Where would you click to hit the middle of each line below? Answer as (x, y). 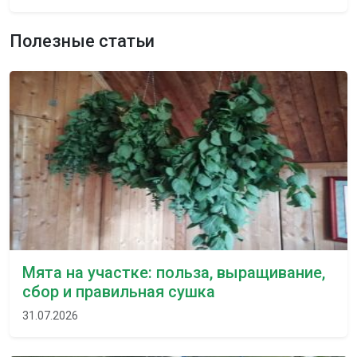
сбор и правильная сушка (119, 291)
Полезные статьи (82, 41)
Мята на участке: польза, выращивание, (174, 272)
